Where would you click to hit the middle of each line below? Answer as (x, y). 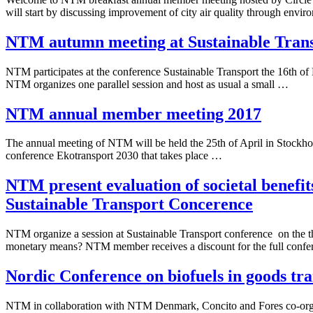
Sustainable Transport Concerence (129, 204)
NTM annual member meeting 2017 (133, 114)
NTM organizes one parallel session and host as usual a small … (147, 84)
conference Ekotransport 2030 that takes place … (114, 156)
